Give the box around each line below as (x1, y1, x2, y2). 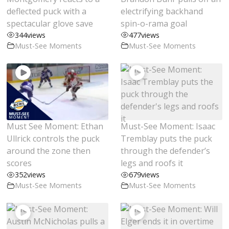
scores (7, 157, 32, 169)
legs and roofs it (121, 157, 183, 169)
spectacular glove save (7, 17, 94, 29)
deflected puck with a (7, 5, 87, 17)
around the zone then (7, 145, 91, 157)
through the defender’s (121, 145, 210, 157)
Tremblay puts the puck (121, 133, 212, 145)
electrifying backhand (121, 5, 203, 17)
